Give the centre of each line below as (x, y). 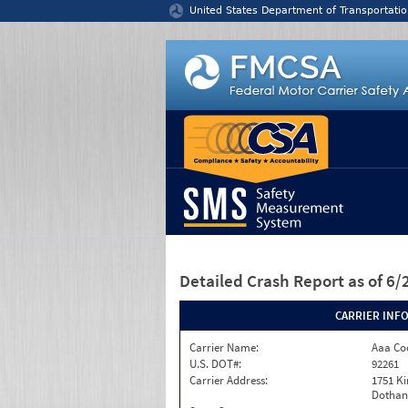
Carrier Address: (229, 380)
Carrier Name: (224, 347)
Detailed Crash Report (264, 280)
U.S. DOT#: (215, 364)
